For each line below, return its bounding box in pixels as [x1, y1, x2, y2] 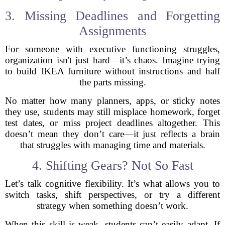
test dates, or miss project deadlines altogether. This [5, 118, 220, 128]
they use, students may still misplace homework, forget [5, 106, 220, 117]
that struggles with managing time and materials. [20, 140, 205, 150]
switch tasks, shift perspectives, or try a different [5, 189, 220, 200]
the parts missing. [79, 77, 146, 87]
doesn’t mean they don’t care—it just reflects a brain [5, 129, 220, 139]
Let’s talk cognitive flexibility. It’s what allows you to [5, 178, 220, 189]
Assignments [79, 24, 146, 38]
